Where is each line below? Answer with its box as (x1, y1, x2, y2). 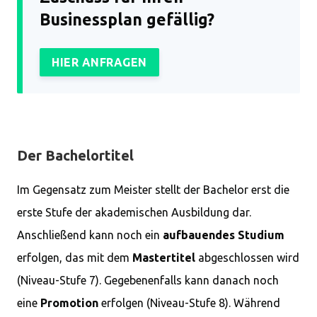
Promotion (40, 296, 98, 309)
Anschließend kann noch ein (17, 229, 163, 241)
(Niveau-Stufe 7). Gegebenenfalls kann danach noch (17, 274, 279, 287)
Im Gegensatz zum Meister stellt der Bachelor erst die (17, 183, 289, 196)
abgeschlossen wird (195, 251, 299, 264)
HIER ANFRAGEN (52, 56, 147, 69)
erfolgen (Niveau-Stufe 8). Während (98, 296, 280, 309)
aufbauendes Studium (163, 229, 284, 241)
